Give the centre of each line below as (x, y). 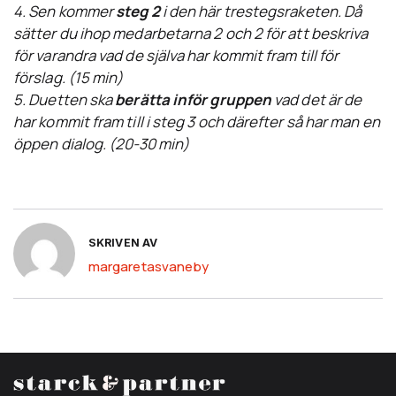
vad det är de (317, 100)
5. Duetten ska (65, 100)
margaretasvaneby (149, 266)
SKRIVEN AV (123, 243)
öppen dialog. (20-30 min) (102, 144)
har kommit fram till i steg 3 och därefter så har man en (197, 122)
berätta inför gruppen (194, 100)
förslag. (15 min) (69, 78)
